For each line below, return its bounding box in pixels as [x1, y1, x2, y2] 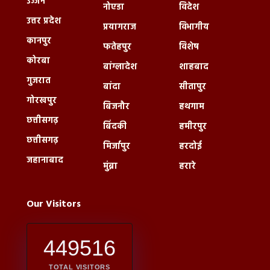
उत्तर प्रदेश [27, 14, 61, 28]
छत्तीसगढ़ [27, 113, 58, 128]
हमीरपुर [179, 119, 207, 134]
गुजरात [27, 74, 51, 88]
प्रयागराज [102, 20, 136, 34]
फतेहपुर [102, 40, 131, 54]
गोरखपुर [27, 93, 57, 108]
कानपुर [27, 34, 51, 48]
